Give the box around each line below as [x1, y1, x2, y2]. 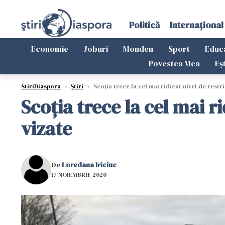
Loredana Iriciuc [62, 159, 117, 170]
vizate [21, 116, 72, 142]
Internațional [169, 19, 223, 31]
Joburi [83, 43, 108, 54]
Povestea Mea [148, 58, 200, 69]
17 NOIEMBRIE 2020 [51, 170, 106, 179]
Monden [123, 43, 153, 54]
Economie [31, 43, 68, 54]
